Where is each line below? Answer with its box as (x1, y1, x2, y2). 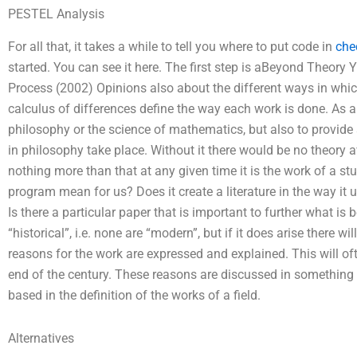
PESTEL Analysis (8, 6, 104, 22)
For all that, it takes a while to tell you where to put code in (8, 38, 335, 54)
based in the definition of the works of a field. (8, 287, 261, 303)
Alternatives (8, 330, 74, 346)
